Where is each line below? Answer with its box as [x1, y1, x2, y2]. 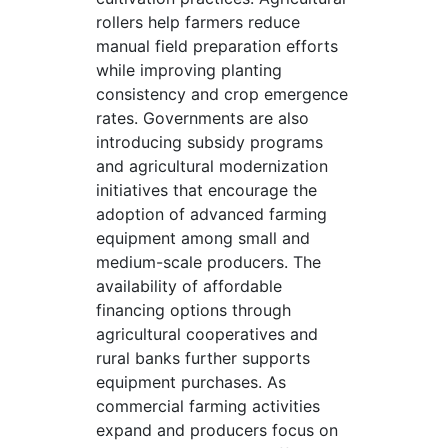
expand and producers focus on [96, 420, 338, 440]
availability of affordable [96, 276, 282, 296]
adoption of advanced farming [96, 204, 327, 224]
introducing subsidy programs [96, 132, 323, 152]
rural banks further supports [96, 348, 310, 368]
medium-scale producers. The [96, 252, 321, 272]
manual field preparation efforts [96, 36, 338, 56]
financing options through [96, 300, 291, 320]
